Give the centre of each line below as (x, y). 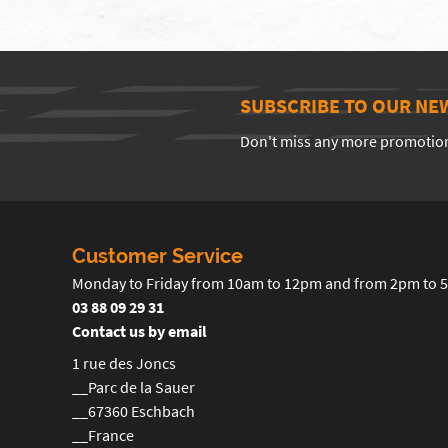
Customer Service (157, 256)
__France (103, 435)
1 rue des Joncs (124, 363)
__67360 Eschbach (133, 411)
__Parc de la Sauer (133, 387)
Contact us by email (139, 331)
